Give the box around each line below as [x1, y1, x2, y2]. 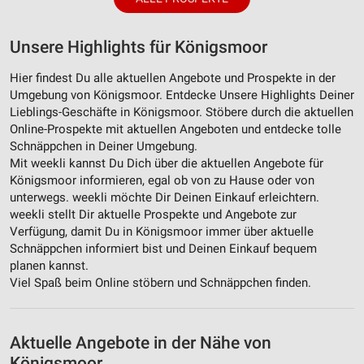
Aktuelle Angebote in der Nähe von [10, 333, 271, 353]
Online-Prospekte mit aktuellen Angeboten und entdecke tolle [10, 122, 341, 137]
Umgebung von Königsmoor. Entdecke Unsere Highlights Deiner [10, 88, 354, 103]
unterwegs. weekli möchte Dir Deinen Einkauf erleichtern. [10, 190, 319, 206]
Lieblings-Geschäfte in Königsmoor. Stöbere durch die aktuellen [10, 105, 353, 120]
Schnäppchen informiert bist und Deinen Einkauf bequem [10, 241, 317, 257]
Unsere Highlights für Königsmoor [10, 37, 267, 58]
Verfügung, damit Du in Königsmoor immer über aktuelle [10, 224, 314, 240]
